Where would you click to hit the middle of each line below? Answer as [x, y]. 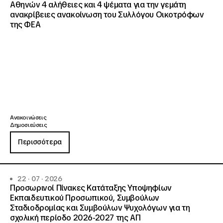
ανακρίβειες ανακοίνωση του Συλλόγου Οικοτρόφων [107, 15]
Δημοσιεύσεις [29, 125]
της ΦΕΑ [25, 25]
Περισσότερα [40, 142]
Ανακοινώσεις [28, 117]
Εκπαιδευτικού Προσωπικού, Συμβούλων [85, 198]
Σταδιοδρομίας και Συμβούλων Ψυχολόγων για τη [100, 208]
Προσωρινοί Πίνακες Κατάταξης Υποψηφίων [91, 188]
